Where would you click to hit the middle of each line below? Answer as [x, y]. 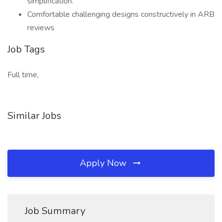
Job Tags [26, 49]
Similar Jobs [34, 116]
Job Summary [55, 211]
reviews [41, 28]
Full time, [23, 75]
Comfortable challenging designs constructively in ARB [121, 14]
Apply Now [104, 163]
